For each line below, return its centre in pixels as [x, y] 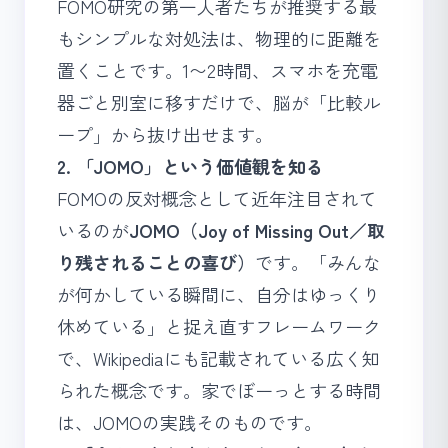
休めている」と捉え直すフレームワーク [219, 326]
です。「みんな [318, 262]
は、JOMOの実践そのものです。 [189, 422]
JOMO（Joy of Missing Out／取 [257, 230]
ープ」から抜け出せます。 [165, 134]
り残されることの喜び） [156, 262]
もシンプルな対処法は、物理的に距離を [219, 38]
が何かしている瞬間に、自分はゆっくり [219, 294]
